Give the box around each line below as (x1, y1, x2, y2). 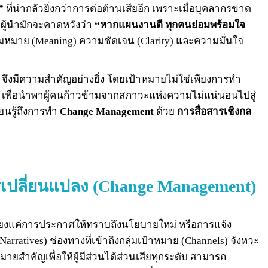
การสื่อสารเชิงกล (177, 105, 251, 117)
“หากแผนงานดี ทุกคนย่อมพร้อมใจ (95, 19, 245, 31)
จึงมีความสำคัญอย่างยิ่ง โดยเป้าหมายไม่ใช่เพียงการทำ (2, 73, 241, 85)
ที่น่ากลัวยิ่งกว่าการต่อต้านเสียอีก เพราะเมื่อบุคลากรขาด (4, 2, 251, 14)
